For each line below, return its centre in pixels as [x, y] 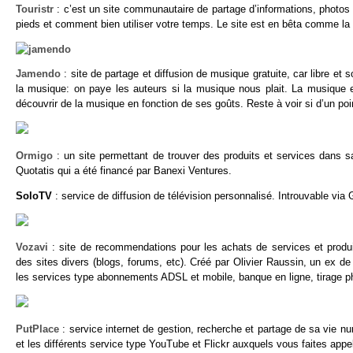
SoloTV [35, 195]
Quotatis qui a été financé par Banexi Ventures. [124, 170]
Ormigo [34, 155]
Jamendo [38, 74]
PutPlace [37, 329]
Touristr [35, 9]
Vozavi [32, 247]
